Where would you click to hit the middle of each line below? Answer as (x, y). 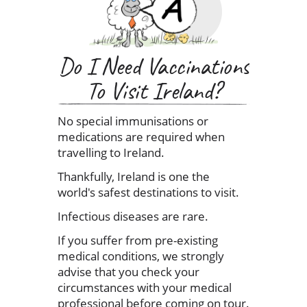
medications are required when (141, 136)
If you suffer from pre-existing (138, 240)
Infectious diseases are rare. (133, 216)
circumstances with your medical (145, 287)
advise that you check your (128, 271)
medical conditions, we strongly (141, 256)
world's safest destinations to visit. (148, 192)
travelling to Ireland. (111, 152)
